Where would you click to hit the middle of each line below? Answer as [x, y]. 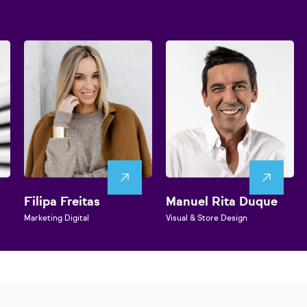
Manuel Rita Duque [222, 202]
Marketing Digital [57, 219]
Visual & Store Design [207, 219]
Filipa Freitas [62, 202]
